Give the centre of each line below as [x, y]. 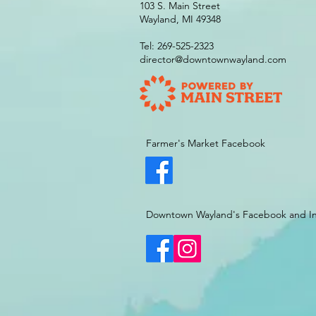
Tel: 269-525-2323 [177, 46]
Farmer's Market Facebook [206, 143]
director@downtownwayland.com [213, 59]
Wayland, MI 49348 [180, 19]
